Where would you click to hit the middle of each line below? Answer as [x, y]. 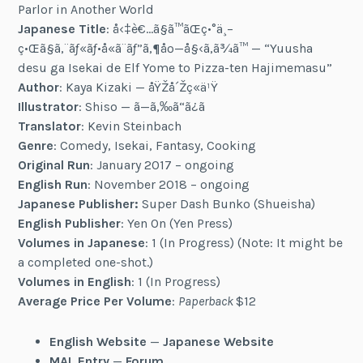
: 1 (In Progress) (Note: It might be [244, 243]
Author [39, 88]
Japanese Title [62, 29]
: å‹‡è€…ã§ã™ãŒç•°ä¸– [170, 29]
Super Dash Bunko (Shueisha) [227, 204]
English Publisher [70, 224]
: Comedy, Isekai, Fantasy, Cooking [155, 146]
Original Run [54, 165]
